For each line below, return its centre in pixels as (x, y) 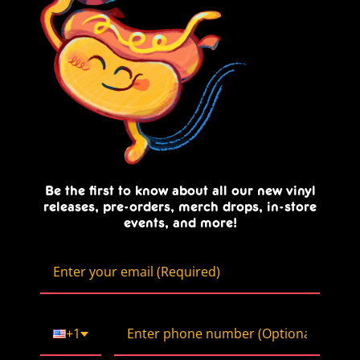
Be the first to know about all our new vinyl (180, 192)
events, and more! (180, 224)
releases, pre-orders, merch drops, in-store (180, 208)
